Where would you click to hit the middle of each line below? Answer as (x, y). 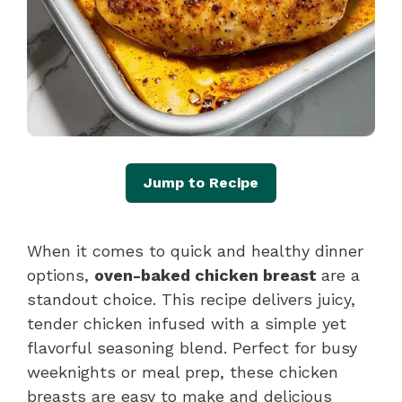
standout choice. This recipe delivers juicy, (191, 299)
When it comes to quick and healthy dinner (195, 250)
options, (61, 275)
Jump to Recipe (201, 182)
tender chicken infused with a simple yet (187, 323)
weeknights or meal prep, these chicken (183, 371)
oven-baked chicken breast (208, 275)
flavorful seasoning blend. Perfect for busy (192, 347)
